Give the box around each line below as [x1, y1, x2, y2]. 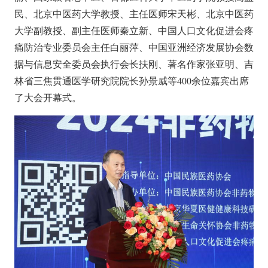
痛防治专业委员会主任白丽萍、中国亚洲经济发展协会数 [14, 42, 254, 53]
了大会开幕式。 [14, 93, 81, 103]
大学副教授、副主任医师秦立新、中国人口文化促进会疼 [14, 26, 254, 36]
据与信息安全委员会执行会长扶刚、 [14, 59, 167, 70]
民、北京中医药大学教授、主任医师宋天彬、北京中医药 [14, 9, 254, 20]
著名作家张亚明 [167, 59, 234, 70]
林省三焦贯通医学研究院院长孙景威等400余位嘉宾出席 [14, 76, 249, 87]
